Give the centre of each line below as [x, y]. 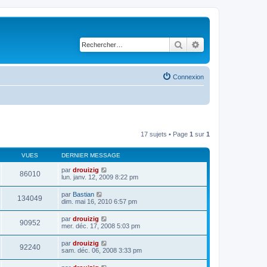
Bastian [83, 194]
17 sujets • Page [165, 134]
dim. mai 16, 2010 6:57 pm [99, 201]
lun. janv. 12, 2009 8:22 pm [100, 177]
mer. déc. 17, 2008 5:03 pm [101, 226]
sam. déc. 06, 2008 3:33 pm [102, 250]
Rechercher [204, 44]
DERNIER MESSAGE [91, 155]
